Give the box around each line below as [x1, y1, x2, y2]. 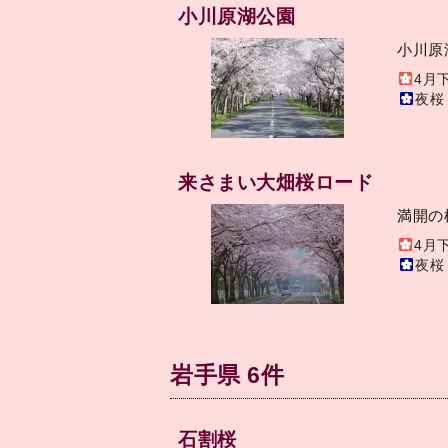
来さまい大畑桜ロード [178, 172, 374, 193]
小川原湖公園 [178, 6, 296, 27]
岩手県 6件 [170, 363, 285, 388]
